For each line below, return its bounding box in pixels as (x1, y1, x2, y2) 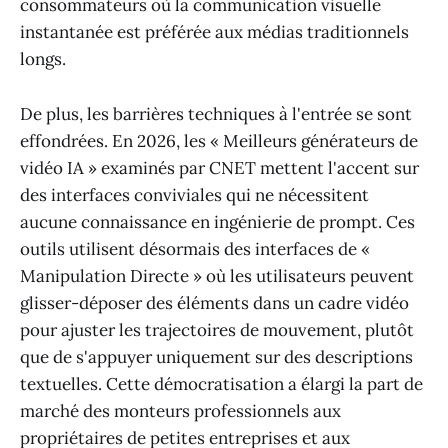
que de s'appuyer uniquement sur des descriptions (20, 345, 413, 368)
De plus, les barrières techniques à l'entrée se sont (20, 102, 412, 125)
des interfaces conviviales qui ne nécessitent (20, 183, 369, 206)
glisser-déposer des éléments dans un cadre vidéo (20, 291, 409, 314)
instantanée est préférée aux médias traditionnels (20, 21, 409, 44)
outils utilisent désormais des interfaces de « (20, 237, 370, 260)
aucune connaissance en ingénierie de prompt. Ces (20, 210, 415, 233)
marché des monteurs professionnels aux (20, 399, 341, 422)
